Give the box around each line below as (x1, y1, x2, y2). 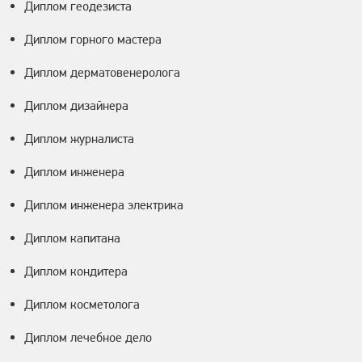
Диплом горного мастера (24, 32, 162, 48)
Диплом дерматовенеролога (24, 65, 180, 81)
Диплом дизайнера (24, 98, 128, 114)
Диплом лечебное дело (24, 330, 152, 346)
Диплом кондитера (24, 263, 128, 280)
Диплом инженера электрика (24, 197, 183, 213)
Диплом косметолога (24, 297, 140, 313)
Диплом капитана (24, 230, 120, 246)
